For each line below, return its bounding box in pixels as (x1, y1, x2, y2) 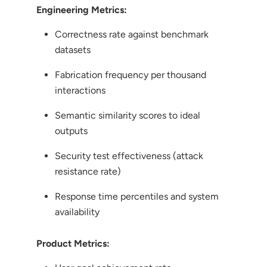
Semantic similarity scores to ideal (54, 109, 200, 121)
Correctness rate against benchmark (54, 28, 209, 40)
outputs (54, 125, 88, 136)
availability (54, 206, 100, 218)
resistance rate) (54, 165, 121, 177)
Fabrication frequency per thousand (54, 69, 206, 80)
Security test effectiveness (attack (54, 150, 203, 162)
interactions (54, 84, 105, 96)
